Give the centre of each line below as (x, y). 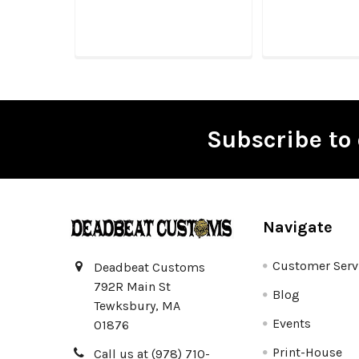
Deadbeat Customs (149, 268)
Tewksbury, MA (137, 306)
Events (292, 324)
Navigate (298, 228)
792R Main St (132, 287)
